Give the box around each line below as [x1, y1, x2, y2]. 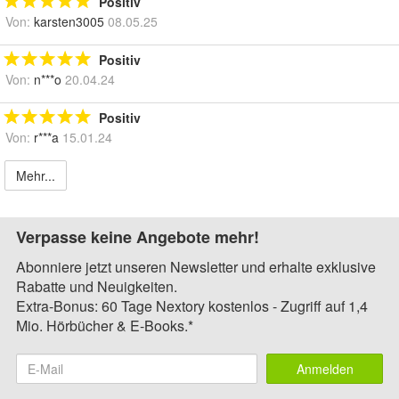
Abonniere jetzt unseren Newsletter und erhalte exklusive [16, 256, 376, 278]
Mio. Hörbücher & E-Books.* [16, 315, 193, 337]
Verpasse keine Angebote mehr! [16, 225, 259, 249]
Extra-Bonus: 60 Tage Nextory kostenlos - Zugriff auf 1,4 [16, 296, 368, 317]
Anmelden [296, 360, 354, 379]
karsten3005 [34, 12, 104, 31]
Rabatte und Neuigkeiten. [16, 276, 177, 297]
